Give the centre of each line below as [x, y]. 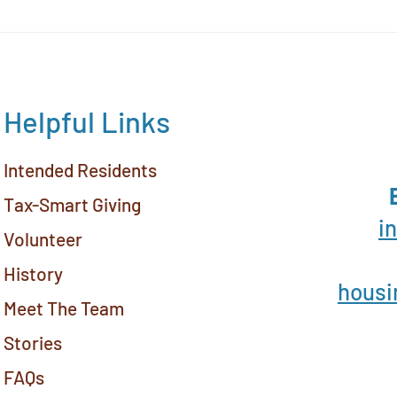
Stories [33, 343]
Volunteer [43, 239]
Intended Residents [80, 170]
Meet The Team [64, 308]
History [33, 274]
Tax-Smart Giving [72, 205]
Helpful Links [87, 122]
